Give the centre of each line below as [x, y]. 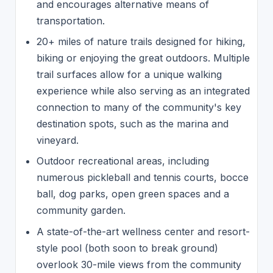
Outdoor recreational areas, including [122, 161]
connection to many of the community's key [139, 108]
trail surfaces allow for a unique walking [129, 75]
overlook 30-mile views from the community [139, 264]
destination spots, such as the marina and [132, 124]
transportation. [75, 21]
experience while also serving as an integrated [143, 91]
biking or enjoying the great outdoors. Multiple [143, 58]
